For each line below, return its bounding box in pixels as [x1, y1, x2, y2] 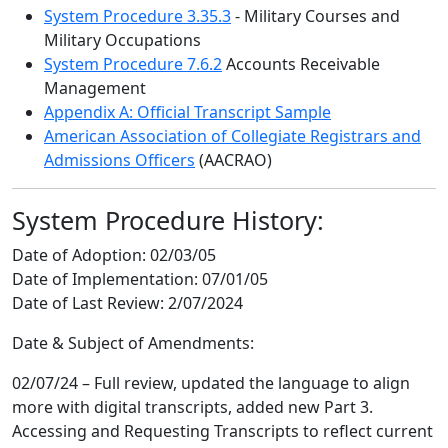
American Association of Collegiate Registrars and [44, 125, 421, 147]
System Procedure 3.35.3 [44, 5, 231, 27]
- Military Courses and [231, 5, 400, 27]
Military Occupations [44, 29, 201, 51]
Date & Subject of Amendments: [12, 332, 254, 354]
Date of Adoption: [12, 244, 146, 266]
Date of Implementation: [12, 268, 198, 290]
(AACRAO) [195, 149, 272, 171]
